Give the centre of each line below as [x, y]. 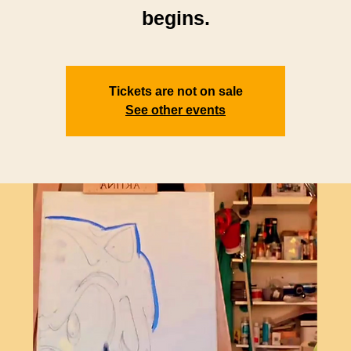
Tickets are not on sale [175, 91]
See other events [175, 110]
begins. [175, 18]
